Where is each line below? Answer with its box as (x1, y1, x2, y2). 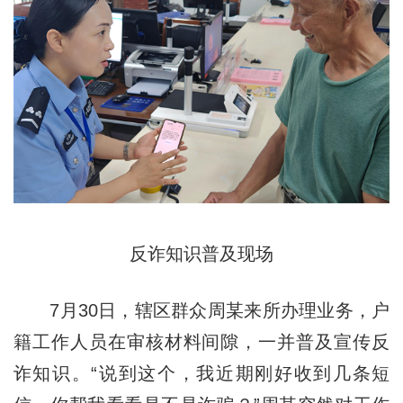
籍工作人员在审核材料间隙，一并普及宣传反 (13, 331, 390, 352)
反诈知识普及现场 (130, 243, 273, 264)
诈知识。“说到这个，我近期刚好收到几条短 (13, 363, 390, 383)
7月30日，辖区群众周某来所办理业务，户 (13, 300, 390, 320)
